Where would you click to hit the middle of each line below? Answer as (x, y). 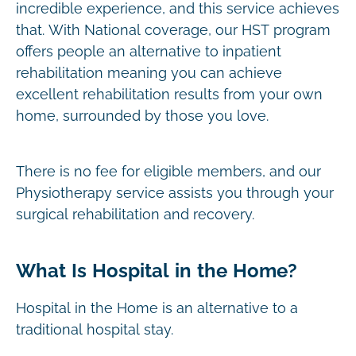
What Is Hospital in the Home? (157, 271)
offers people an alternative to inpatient (149, 52)
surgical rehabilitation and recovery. (135, 215)
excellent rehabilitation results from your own (169, 95)
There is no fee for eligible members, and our (168, 172)
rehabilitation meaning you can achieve (149, 73)
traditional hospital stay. (95, 330)
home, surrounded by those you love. (142, 116)
